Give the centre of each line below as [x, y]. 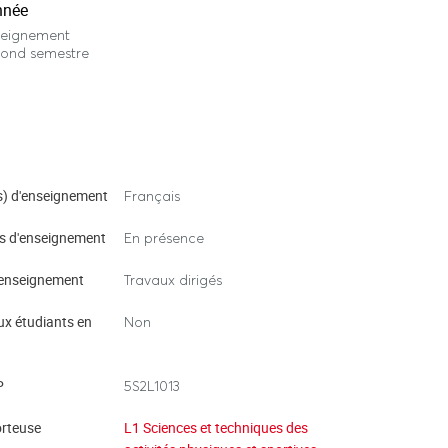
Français [152, 196]
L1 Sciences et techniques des [216, 427]
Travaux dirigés [173, 280]
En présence [164, 238]
